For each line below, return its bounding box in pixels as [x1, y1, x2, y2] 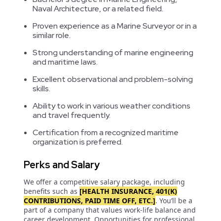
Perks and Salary [24, 158, 100, 171]
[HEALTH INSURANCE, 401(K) [79, 186, 177, 196]
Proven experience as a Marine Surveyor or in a [33, 21, 197, 31]
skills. [33, 83, 50, 94]
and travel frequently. [33, 110, 110, 120]
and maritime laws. [33, 57, 98, 67]
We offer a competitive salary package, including [24, 177, 185, 186]
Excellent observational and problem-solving [33, 74, 193, 84]
